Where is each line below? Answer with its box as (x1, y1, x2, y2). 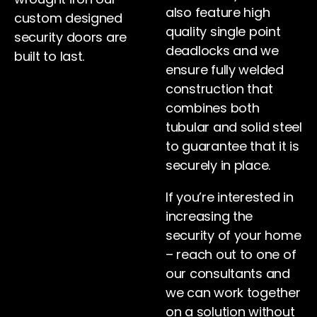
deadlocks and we (166, 42, 279, 60)
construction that (166, 80, 273, 98)
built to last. (14, 47, 85, 66)
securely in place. (166, 156, 271, 175)
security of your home (166, 226, 301, 245)
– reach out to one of (166, 246, 296, 264)
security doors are (14, 28, 127, 47)
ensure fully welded (166, 61, 284, 79)
